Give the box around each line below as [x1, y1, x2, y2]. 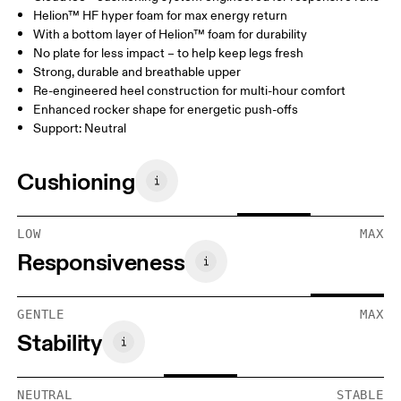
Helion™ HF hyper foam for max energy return [33, 8, 288, 24]
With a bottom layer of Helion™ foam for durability [33, 27, 308, 43]
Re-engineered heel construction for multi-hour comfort [33, 83, 346, 99]
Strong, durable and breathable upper [33, 64, 242, 81]
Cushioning [17, 166, 136, 196]
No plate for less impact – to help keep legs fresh [33, 46, 304, 62]
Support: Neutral [33, 121, 127, 137]
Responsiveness [17, 246, 185, 277]
